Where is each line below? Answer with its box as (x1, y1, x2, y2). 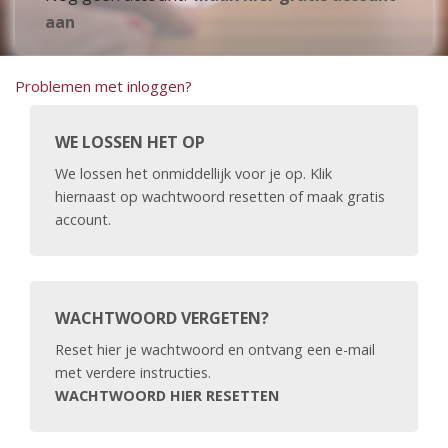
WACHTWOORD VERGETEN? (55, 307, 269, 329)
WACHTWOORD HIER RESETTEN (55, 386, 279, 405)
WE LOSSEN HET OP (55, 131, 205, 153)
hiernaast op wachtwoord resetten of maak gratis (55, 187, 385, 206)
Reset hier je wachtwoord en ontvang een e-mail (55, 340, 375, 359)
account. (55, 210, 111, 229)
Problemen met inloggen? (15, 76, 192, 96)
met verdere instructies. (55, 363, 211, 382)
